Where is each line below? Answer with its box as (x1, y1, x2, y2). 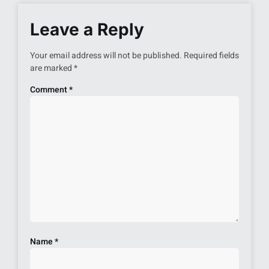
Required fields (184, 49, 239, 62)
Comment (30, 83, 69, 97)
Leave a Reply (30, 19, 144, 40)
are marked (30, 62, 74, 75)
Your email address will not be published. (30, 49, 182, 62)
